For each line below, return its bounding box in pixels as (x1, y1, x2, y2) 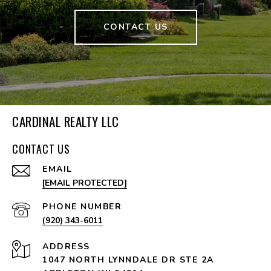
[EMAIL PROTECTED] (42, 177, 127, 189)
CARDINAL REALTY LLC (12, 112, 119, 131)
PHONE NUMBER (42, 201, 122, 213)
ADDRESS (42, 241, 90, 253)
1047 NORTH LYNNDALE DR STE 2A (42, 254, 214, 266)
